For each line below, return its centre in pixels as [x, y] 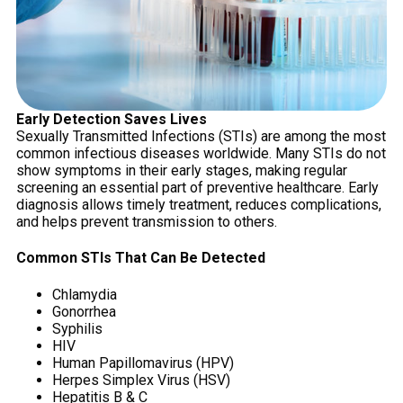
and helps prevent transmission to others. [147, 222]
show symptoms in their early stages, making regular [182, 170]
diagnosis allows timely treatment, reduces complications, [199, 205]
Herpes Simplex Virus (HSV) [141, 380]
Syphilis [77, 328]
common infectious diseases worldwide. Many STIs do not [201, 153]
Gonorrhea [84, 311]
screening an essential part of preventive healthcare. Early [197, 188]
